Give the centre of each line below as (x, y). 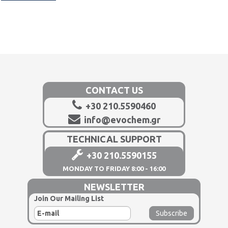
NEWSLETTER (114, 187)
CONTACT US (114, 90)
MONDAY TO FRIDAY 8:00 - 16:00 (114, 168)
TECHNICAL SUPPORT (114, 139)
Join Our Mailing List (69, 198)
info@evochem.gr (121, 119)
